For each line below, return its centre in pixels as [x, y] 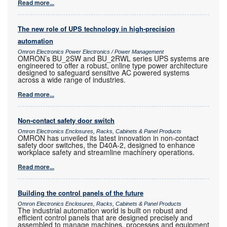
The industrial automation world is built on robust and [103, 210]
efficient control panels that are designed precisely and [105, 217]
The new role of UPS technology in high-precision [96, 28]
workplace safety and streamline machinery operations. [106, 152]
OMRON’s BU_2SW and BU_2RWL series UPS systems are [113, 58]
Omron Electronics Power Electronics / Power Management [91, 51]
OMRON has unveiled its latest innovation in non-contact [108, 138]
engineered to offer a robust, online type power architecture [113, 65]
